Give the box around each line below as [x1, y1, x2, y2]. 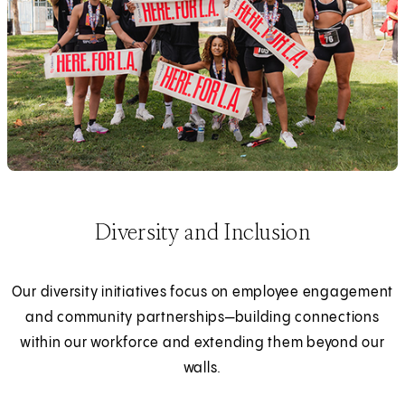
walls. [183, 360, 222, 376]
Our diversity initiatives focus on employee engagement [11, 284, 394, 300]
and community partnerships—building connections [25, 309, 380, 325]
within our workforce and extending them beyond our [20, 334, 385, 351]
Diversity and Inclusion [95, 216, 310, 246]
